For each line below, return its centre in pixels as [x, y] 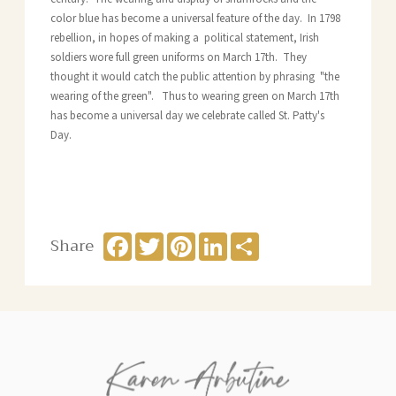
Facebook [156, 239]
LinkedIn [247, 239]
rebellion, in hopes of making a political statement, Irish [184, 38]
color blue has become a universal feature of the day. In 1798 [195, 19]
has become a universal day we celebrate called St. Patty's [187, 116]
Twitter [181, 239]
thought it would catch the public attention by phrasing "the [194, 77]
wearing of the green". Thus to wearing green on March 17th [194, 97]
